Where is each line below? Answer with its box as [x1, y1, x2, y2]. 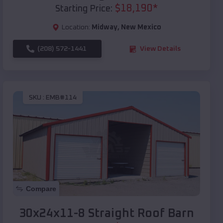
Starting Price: [55, 4, 112, 14]
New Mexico [120, 24, 161, 31]
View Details [140, 45, 181, 53]
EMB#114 [46, 94, 77, 101]
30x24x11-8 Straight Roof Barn [19, 208, 194, 220]
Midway [91, 24, 117, 31]
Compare [26, 185, 56, 193]
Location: [61, 24, 90, 31]
